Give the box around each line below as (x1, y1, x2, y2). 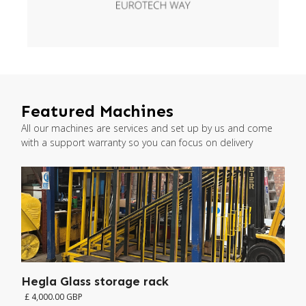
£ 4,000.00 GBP (25, 290, 83, 303)
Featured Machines (21, 100, 173, 121)
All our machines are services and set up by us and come (21, 121, 273, 135)
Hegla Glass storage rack (21, 273, 169, 289)
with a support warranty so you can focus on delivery (21, 135, 253, 149)
